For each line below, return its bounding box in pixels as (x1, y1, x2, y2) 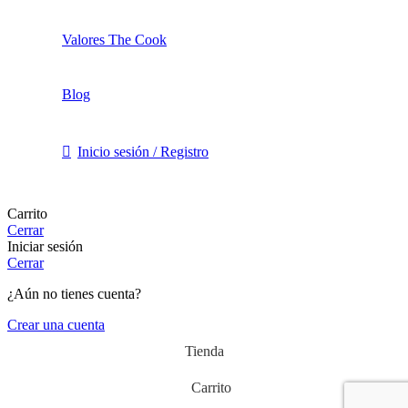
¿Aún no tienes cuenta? (7, 286, 141, 302)
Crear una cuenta (7, 317, 105, 333)
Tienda (184, 343, 224, 360)
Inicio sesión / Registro (77, 144, 209, 160)
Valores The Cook (62, 32, 167, 48)
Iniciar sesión (7, 239, 83, 255)
